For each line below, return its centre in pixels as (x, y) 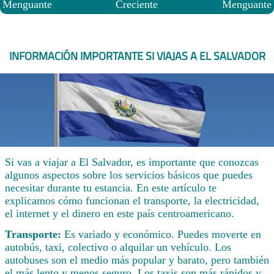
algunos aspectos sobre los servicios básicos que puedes (129, 175)
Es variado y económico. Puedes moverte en (163, 235)
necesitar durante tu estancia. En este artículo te (111, 188)
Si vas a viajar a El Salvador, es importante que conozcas (132, 162)
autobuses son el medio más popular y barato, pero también (137, 260)
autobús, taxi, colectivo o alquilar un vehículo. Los (118, 247)
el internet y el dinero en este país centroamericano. (120, 214)
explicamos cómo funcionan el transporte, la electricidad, (132, 201)
